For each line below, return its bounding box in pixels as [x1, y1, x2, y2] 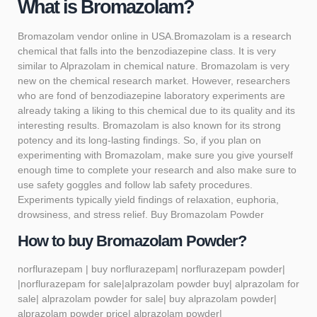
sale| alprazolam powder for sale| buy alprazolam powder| [18, 293, 277, 305]
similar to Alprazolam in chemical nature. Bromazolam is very [18, 59, 289, 71]
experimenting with [18, 149, 105, 161]
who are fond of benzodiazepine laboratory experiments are [18, 89, 285, 101]
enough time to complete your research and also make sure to [18, 163, 296, 175]
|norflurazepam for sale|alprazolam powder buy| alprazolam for [18, 278, 299, 290]
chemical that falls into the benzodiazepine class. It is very [18, 45, 276, 57]
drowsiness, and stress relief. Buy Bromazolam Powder [18, 208, 264, 220]
